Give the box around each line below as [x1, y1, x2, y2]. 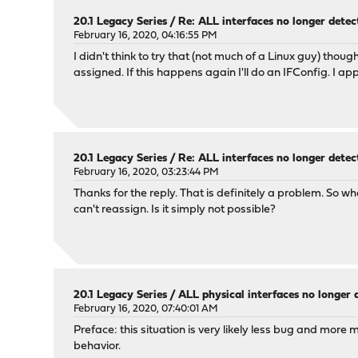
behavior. [74, 340, 121, 353]
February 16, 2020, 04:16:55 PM [74, 30, 218, 42]
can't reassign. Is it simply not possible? [74, 204, 276, 217]
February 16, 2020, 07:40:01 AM [74, 304, 219, 315]
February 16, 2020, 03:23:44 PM [74, 167, 220, 178]
